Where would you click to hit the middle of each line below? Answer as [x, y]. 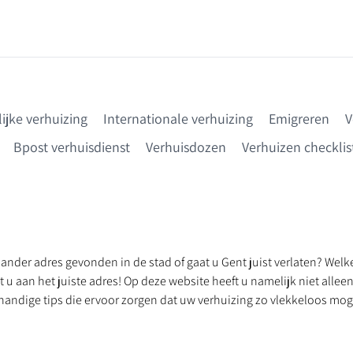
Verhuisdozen [186, 147]
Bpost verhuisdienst [71, 147]
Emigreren [299, 119]
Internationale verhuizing [178, 119]
